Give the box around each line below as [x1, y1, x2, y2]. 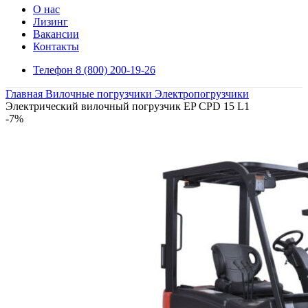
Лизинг [33, 16, 68, 27]
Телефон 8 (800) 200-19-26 [33, 64, 155, 76]
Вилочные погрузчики [45, 88, 155, 100]
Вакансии [33, 28, 79, 40]
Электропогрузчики [155, 88, 249, 100]
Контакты [33, 41, 79, 52]
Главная [5, 88, 45, 100]
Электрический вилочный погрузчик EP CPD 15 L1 [5, 100, 250, 112]
